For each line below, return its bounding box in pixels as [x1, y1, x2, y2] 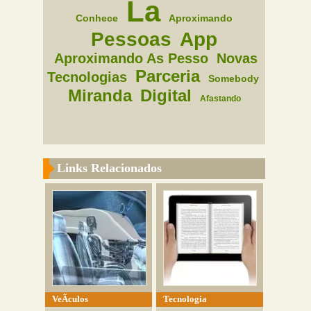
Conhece [76, 12, 119, 24]
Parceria [135, 67, 200, 85]
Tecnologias [47, 69, 127, 85]
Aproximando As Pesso [53, 51, 208, 66]
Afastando [199, 94, 241, 103]
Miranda [67, 86, 132, 105]
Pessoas [91, 28, 172, 50]
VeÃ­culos [52, 293, 89, 304]
